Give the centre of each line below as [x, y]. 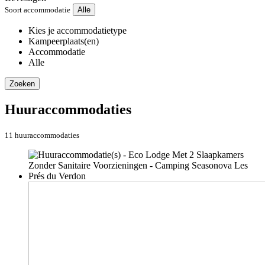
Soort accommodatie [38, 10]
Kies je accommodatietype [77, 31]
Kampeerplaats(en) [64, 41]
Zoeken [22, 84]
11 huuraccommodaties [42, 135]
